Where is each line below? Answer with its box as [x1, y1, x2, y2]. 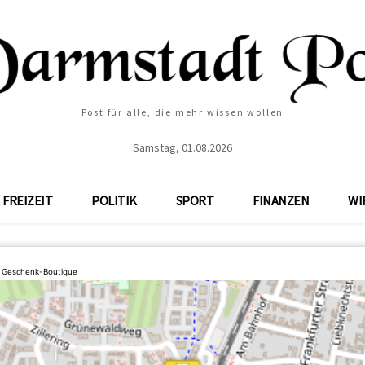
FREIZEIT [2, 192, 53, 209]
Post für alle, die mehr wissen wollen [81, 106, 284, 118]
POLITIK [91, 192, 137, 209]
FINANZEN [253, 192, 310, 209]
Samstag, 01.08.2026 [133, 140, 232, 155]
